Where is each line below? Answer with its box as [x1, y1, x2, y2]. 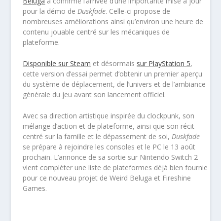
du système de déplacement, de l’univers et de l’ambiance [23, 79, 206, 89]
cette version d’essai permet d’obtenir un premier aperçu [23, 69, 203, 79]
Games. [23, 184, 47, 193]
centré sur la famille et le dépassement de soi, [23, 132, 172, 142]
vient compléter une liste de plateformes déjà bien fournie [23, 163, 208, 173]
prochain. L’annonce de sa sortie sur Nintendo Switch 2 [23, 152, 198, 162]
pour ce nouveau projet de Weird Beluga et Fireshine [23, 173, 191, 183]
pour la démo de [23, 6, 78, 16]
